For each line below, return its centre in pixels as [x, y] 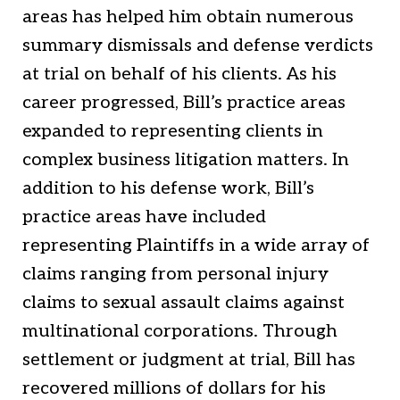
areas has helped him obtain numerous [188, 17]
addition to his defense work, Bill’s [168, 188]
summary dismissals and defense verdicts [198, 46]
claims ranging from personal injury [175, 274]
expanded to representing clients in [173, 131]
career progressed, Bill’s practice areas [184, 103]
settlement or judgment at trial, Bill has [189, 360]
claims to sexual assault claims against [183, 303]
